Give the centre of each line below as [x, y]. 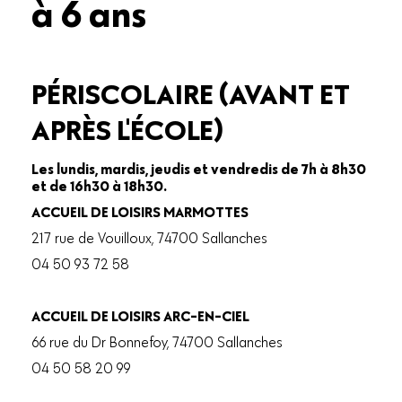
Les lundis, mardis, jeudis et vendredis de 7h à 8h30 [199, 168]
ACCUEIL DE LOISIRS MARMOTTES [140, 211]
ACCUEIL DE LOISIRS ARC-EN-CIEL [140, 315]
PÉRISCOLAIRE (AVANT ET [191, 93]
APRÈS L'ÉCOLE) [127, 129]
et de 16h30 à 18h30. [99, 185]
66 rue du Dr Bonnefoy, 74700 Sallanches [157, 341]
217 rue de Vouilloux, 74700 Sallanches [149, 237]
